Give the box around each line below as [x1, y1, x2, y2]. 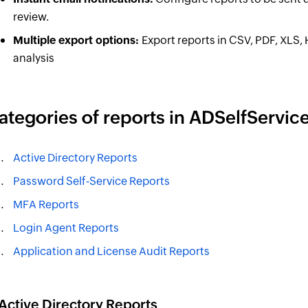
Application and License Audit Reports [13, 245, 210, 258]
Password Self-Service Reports [13, 175, 170, 188]
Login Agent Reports [13, 221, 120, 234]
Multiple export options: [13, 34, 142, 47]
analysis [13, 52, 55, 65]
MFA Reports [13, 198, 80, 211]
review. [13, 10, 49, 23]
